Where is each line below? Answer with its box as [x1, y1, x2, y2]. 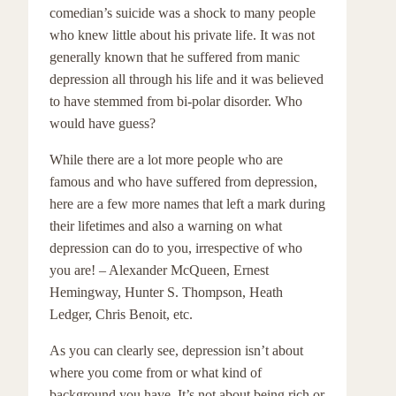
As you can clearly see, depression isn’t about [49, 343, 303, 358]
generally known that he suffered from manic [49, 49, 300, 65]
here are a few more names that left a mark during [49, 196, 325, 211]
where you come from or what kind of [49, 365, 262, 380]
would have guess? [49, 116, 156, 131]
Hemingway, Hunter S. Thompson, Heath [49, 285, 283, 300]
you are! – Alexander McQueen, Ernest [49, 263, 269, 278]
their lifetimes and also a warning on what [49, 218, 282, 233]
